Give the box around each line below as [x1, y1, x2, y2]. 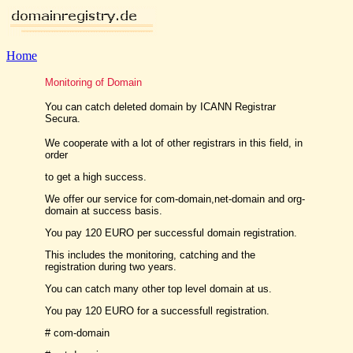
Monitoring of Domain [45, 76, 142, 88]
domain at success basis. [45, 205, 162, 217]
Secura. [45, 113, 80, 124]
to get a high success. [45, 171, 147, 183]
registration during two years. [45, 261, 176, 273]
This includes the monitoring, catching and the [45, 249, 255, 261]
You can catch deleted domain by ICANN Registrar [45, 101, 276, 113]
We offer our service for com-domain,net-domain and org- [45, 193, 305, 205]
